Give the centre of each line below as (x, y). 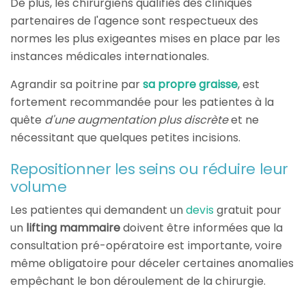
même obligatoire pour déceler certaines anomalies (152, 264)
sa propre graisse (190, 85)
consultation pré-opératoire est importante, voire (146, 246)
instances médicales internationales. (110, 57)
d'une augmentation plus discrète (136, 120)
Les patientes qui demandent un (98, 210)
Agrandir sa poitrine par (76, 85)
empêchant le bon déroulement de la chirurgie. (138, 281)
